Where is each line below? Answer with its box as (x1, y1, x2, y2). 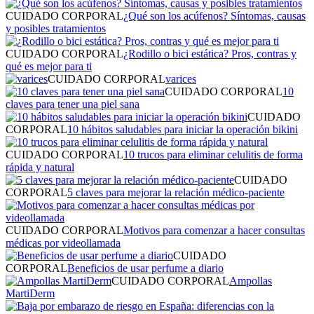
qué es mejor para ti (6, 60, 92, 72)
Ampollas (229, 274, 272, 287)
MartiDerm (6, 287, 55, 299)
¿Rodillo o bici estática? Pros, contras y (123, 47, 296, 60)
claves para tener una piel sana (6, 97, 139, 110)
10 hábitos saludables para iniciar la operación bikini (67, 123, 298, 135)
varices (165, 72, 196, 85)
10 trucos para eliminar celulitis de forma (123, 148, 303, 161)
